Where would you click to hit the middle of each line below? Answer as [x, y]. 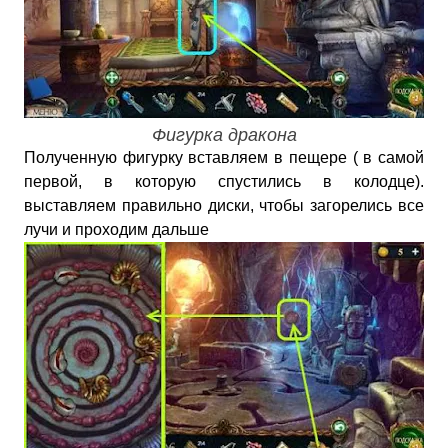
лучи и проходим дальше [116, 229]
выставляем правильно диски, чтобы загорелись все [224, 205]
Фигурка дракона [224, 135]
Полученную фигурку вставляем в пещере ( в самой [224, 157]
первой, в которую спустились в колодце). [224, 181]
